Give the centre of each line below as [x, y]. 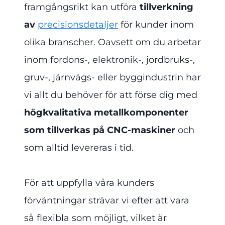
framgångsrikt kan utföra [82, 7]
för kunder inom [157, 25]
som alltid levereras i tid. [79, 148]
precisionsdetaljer [78, 25]
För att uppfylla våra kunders [89, 183]
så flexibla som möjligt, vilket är [95, 218]
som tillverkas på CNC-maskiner [100, 130]
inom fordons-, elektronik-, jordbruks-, [109, 60]
